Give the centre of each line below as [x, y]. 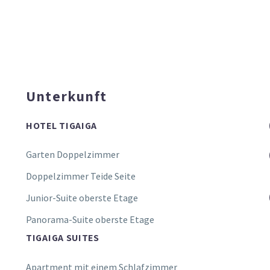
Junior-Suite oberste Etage [82, 198]
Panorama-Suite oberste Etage [90, 220]
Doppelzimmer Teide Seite [81, 176]
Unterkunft [66, 96]
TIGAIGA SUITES [63, 238]
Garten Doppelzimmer [73, 155]
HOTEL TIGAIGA [62, 125]
